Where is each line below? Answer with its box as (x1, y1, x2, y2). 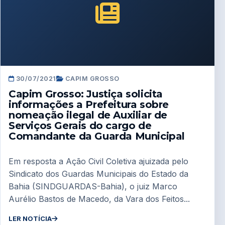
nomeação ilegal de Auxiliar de (9, 109, 168, 122)
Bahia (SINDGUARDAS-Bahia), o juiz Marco (9, 181, 177, 192)
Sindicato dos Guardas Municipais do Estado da (9, 169, 188, 179)
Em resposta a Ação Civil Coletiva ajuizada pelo (9, 156, 188, 167)
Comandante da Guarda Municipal (9, 130, 185, 143)
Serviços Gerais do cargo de (9, 120, 152, 132)
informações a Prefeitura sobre (9, 98, 169, 111)
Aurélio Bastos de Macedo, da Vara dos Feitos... (9, 194, 190, 204)
